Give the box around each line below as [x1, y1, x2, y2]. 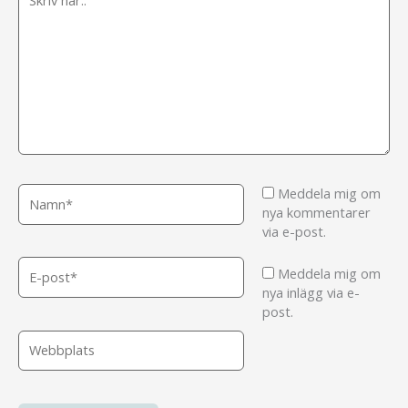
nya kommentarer [261, 202, 371, 221]
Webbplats [17, 329, 83, 348]
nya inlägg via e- [261, 283, 360, 302]
